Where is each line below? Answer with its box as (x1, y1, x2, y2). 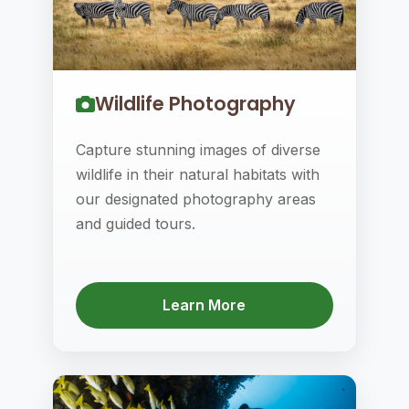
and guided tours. (75, 215, 195, 233)
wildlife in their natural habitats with (75, 165, 320, 184)
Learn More (163, 296, 246, 314)
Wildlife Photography (94, 90, 296, 117)
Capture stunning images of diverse (75, 141, 320, 159)
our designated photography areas (75, 190, 316, 208)
